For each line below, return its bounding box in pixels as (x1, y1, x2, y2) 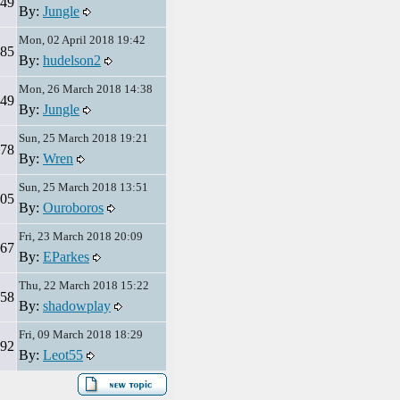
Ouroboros (43, 200, 104, 215)
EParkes (43, 249, 89, 264)
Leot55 (43, 347, 83, 362)
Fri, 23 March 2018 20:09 (19, 229, 143, 243)
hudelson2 (43, 53, 101, 68)
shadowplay (43, 298, 111, 313)
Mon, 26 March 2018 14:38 (19, 82, 153, 96)
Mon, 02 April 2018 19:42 (19, 33, 146, 46)
